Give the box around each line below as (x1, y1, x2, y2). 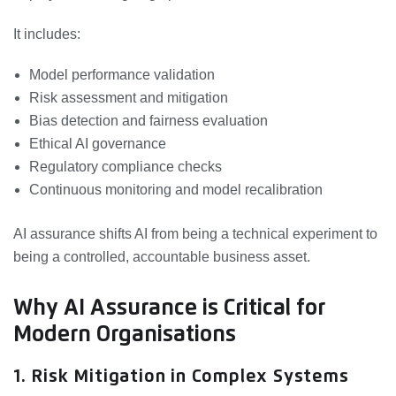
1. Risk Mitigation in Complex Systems (13, 367, 349, 385)
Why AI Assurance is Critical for (13, 296, 325, 319)
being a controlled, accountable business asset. (13, 248, 310, 264)
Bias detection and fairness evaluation (29, 112, 268, 128)
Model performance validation (29, 66, 215, 82)
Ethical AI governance (29, 135, 166, 151)
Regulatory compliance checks (29, 158, 222, 174)
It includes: (13, 26, 80, 42)
